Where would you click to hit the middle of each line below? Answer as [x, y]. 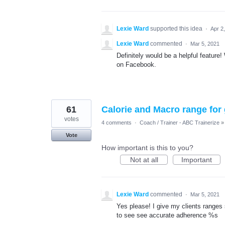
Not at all [144, 160]
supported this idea [177, 29]
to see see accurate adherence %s [167, 215]
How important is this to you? [147, 148]
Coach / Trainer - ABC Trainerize [180, 123]
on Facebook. [136, 65]
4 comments [117, 123]
